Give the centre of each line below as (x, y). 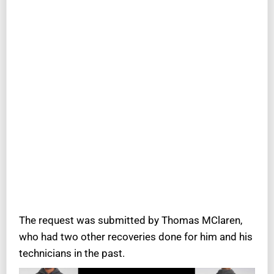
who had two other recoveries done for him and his (136, 237)
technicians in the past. (72, 254)
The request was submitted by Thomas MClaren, (131, 220)
